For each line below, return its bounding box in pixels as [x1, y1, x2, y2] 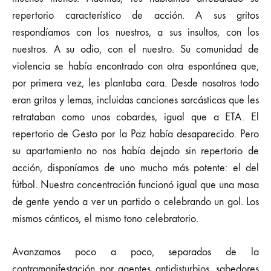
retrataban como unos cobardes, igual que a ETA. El [12, 111, 259, 123]
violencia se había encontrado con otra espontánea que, [12, 60, 259, 73]
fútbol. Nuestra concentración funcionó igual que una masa [12, 178, 259, 191]
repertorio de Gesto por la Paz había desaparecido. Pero [12, 128, 259, 140]
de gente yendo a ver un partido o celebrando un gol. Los [12, 195, 259, 208]
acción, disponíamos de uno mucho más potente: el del [12, 162, 259, 174]
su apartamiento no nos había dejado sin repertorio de [12, 145, 259, 157]
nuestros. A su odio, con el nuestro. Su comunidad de [12, 43, 259, 56]
